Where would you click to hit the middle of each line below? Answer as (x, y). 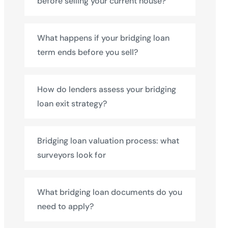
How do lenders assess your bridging (107, 89)
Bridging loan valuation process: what (108, 141)
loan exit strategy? (72, 104)
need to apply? (65, 206)
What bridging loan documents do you (110, 192)
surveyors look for (72, 155)
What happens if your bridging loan (103, 38)
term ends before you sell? (88, 52)
